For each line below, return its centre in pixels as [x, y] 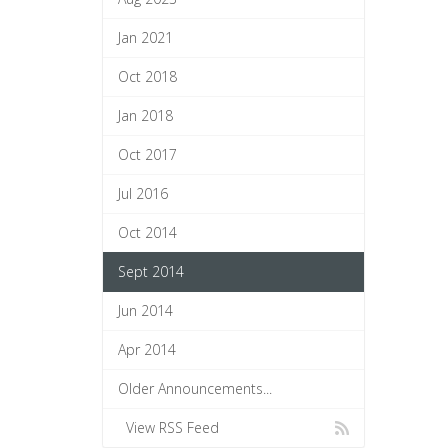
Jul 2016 [143, 193]
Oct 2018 [147, 76]
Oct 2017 [147, 154]
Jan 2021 [145, 37]
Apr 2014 [147, 349]
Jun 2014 [145, 310]
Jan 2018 [145, 115]
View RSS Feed [168, 427]
